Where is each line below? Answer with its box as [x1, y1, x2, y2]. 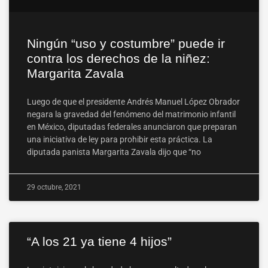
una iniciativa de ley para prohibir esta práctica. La [27, 135, 212, 145]
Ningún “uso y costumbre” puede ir [27, 36, 225, 51]
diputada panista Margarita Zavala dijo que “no [27, 147, 201, 157]
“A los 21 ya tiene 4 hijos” [27, 234, 172, 249]
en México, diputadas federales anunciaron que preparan [27, 122, 237, 132]
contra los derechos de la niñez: [27, 51, 210, 66]
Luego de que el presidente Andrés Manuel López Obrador [27, 97, 240, 107]
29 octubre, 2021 [27, 183, 81, 192]
